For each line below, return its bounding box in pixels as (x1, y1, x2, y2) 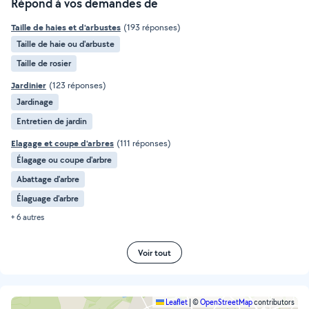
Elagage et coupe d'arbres (11, 137, 114, 149)
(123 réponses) (49, 79, 106, 91)
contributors (252, 297, 295, 307)
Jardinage (17, 96, 53, 108)
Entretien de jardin (17, 115, 87, 127)
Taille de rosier (17, 57, 71, 69)
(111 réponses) (117, 137, 171, 149)
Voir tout (138, 246, 171, 259)
